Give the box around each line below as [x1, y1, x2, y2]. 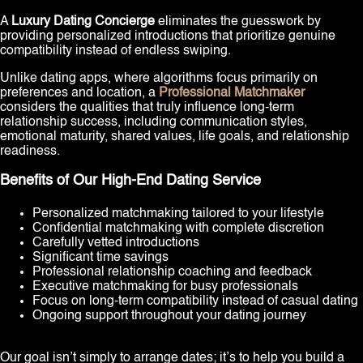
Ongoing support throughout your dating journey [32, 310, 306, 323]
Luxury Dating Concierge [11, 15, 155, 29]
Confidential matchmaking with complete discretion [32, 222, 324, 236]
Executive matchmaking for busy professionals [32, 280, 298, 294]
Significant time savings [32, 251, 169, 265]
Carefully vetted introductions [32, 237, 199, 250]
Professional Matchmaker [159, 87, 305, 100]
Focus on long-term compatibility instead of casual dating [32, 295, 358, 309]
